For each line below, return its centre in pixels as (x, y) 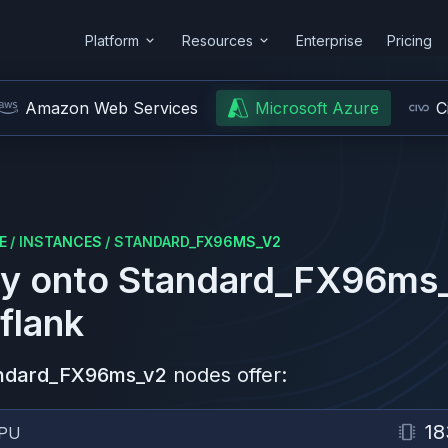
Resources (217, 40)
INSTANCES (60, 241)
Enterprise (329, 40)
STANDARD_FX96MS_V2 (197, 241)
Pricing (409, 40)
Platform (112, 40)
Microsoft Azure (317, 108)
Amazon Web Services (111, 108)
